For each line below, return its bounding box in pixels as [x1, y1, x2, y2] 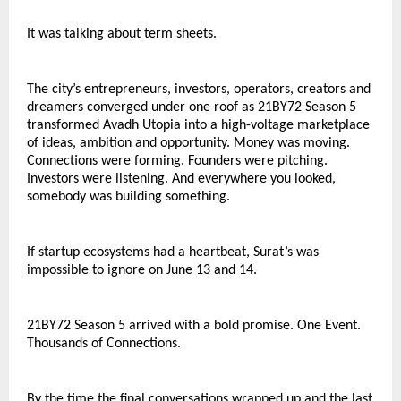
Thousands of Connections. [27, 336, 181, 351]
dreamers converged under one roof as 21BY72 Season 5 [27, 99, 356, 115]
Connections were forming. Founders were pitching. [27, 153, 328, 168]
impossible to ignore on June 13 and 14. [27, 262, 257, 277]
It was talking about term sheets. [27, 26, 217, 41]
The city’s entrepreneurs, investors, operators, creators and [27, 81, 371, 97]
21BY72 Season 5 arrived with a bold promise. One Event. [27, 318, 361, 333]
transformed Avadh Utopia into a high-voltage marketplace [27, 117, 370, 132]
